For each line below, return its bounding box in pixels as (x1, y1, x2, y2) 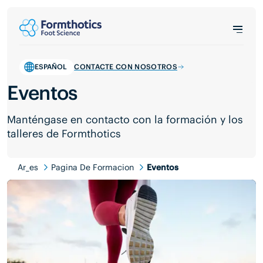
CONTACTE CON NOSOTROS (74, 62, 177, 72)
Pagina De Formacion (51, 161, 134, 173)
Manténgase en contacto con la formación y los (7, 113, 244, 127)
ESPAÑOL (34, 62, 67, 72)
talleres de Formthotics (7, 127, 122, 141)
